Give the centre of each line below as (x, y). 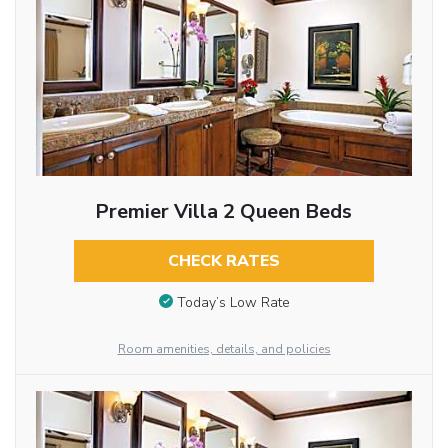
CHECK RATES (223, 261)
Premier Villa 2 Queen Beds (224, 211)
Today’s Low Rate (233, 302)
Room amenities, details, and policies (224, 348)
